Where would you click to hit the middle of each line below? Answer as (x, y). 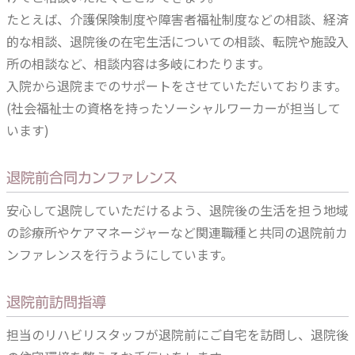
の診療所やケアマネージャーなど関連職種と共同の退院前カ (177, 232)
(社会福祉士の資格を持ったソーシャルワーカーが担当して (174, 108)
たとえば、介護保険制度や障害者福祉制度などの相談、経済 (177, 19)
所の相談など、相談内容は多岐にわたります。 (138, 63)
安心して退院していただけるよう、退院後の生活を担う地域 (177, 210)
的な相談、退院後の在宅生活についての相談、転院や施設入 (177, 41)
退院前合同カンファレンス (92, 177)
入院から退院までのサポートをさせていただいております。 (177, 86)
